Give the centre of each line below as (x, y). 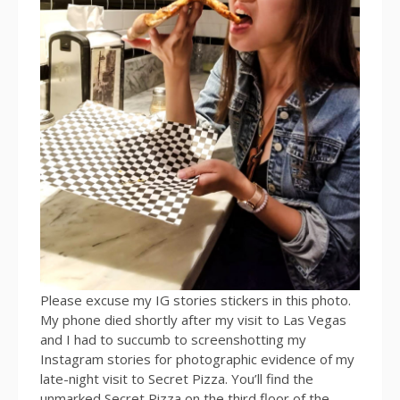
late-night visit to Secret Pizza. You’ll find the (177, 378)
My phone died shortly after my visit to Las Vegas (193, 319)
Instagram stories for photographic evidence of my (197, 358)
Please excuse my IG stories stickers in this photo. (196, 300)
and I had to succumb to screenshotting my (173, 339)
